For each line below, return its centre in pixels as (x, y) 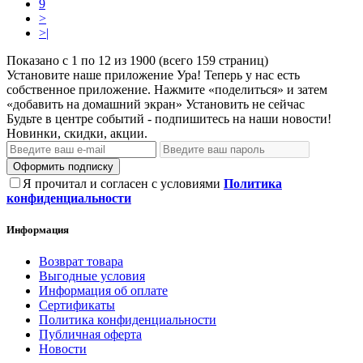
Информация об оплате (103, 291)
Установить (217, 104)
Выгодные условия (92, 276)
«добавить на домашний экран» (94, 104)
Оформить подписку (63, 166)
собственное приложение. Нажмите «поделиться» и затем (167, 89)
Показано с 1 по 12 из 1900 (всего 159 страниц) (137, 60)
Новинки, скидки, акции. (77, 133)
